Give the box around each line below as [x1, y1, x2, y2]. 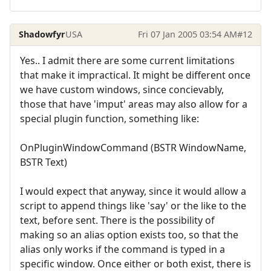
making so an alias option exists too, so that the [20, 227, 238, 241]
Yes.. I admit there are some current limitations [20, 53, 235, 67]
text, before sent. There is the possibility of [20, 213, 215, 227]
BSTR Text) [20, 155, 67, 169]
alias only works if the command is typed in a [20, 242, 225, 256]
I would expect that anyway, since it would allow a [20, 184, 246, 198]
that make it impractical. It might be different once [20, 68, 250, 82]
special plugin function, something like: [20, 111, 199, 125]
